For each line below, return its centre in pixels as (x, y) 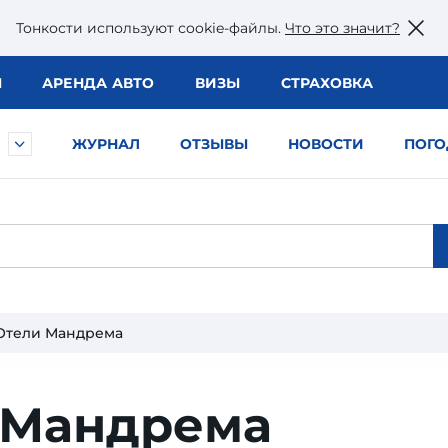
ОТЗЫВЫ (214, 144)
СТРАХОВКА (326, 83)
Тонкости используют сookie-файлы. (150, 27)
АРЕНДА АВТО (98, 83)
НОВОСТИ (326, 144)
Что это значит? (342, 27)
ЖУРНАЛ (106, 144)
